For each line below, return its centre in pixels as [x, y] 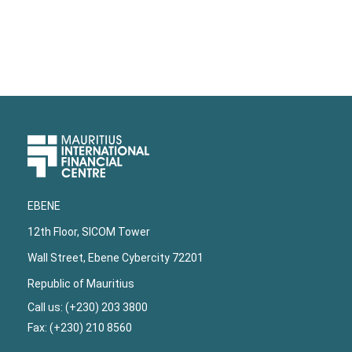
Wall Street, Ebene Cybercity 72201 [115, 258]
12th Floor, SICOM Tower [89, 232]
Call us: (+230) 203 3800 [89, 308]
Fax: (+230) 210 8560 [80, 328]
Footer [55, 180]
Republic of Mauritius [81, 284]
